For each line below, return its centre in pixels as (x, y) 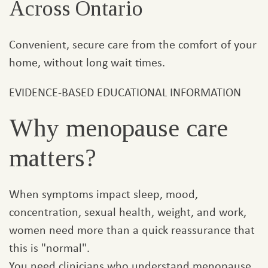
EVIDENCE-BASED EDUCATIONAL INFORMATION (125, 92)
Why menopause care (118, 128)
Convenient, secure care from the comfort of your (133, 44)
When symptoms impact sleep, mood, (103, 194)
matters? (53, 158)
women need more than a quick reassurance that (132, 230)
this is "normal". (49, 248)
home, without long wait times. (87, 62)
